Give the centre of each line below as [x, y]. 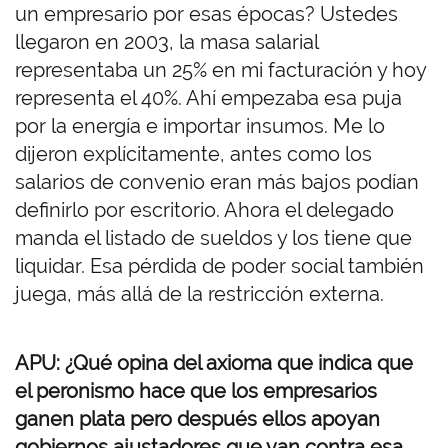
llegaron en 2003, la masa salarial [166, 42]
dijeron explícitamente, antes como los [193, 154]
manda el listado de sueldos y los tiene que [213, 238]
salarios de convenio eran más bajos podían [217, 182]
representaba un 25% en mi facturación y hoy [220, 70]
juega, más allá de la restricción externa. [202, 294]
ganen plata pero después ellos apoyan [197, 419]
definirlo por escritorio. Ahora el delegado [204, 210]
